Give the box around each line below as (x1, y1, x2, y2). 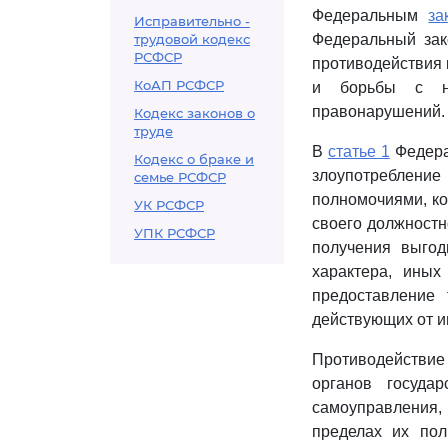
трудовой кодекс (134, 31, 250, 47)
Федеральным (312, 7, 429, 24)
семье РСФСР (134, 169, 226, 185)
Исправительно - (134, 13, 250, 29)
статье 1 (327, 143, 390, 160)
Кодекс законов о (134, 105, 255, 121)
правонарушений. (312, 103, 445, 120)
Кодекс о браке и (134, 151, 254, 167)
